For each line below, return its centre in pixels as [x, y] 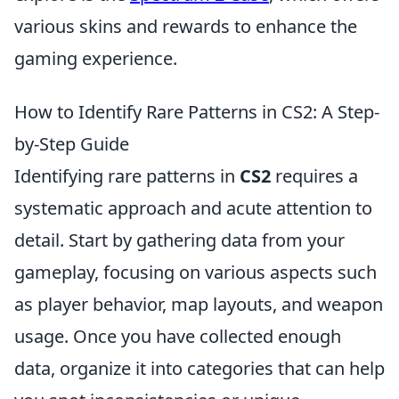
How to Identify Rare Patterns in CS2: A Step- [197, 112]
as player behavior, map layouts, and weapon [199, 304]
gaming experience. [96, 58]
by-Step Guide [72, 144]
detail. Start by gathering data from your [179, 240]
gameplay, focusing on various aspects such [195, 272]
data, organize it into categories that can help [199, 368]
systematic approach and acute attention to [193, 208]
